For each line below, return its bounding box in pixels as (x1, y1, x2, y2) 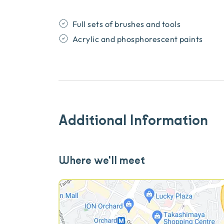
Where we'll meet (58, 153, 145, 168)
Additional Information (58, 111, 208, 130)
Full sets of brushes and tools (72, 19, 181, 28)
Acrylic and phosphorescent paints (72, 34, 203, 43)
